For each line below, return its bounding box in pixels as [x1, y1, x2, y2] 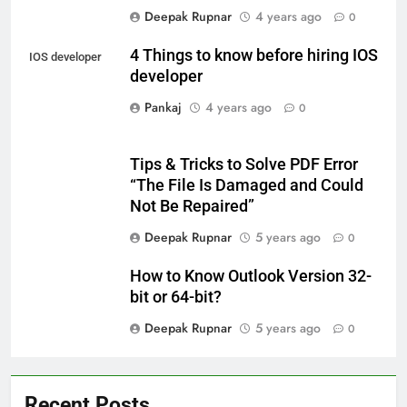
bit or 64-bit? [130, 288, 222, 307]
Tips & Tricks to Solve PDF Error [130, 155, 358, 174]
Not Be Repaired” [130, 197, 254, 216]
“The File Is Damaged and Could [130, 176, 363, 195]
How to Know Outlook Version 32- [130, 267, 372, 286]
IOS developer [29, 49, 102, 64]
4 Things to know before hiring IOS [130, 45, 378, 65]
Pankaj [144, 97, 182, 116]
